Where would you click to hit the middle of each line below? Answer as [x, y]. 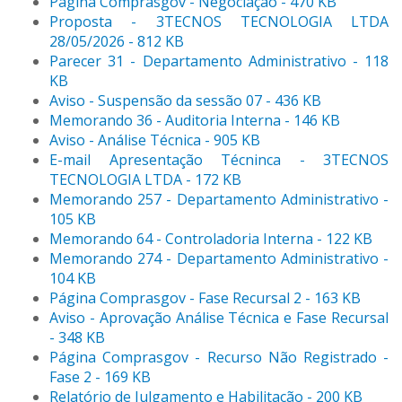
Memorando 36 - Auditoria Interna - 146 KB [195, 121]
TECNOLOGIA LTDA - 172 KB [145, 180]
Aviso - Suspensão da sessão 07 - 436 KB [185, 101]
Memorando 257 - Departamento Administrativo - [219, 200]
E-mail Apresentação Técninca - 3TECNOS [219, 160]
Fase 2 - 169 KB [100, 377]
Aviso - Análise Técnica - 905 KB [155, 140]
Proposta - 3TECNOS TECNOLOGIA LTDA [219, 22]
